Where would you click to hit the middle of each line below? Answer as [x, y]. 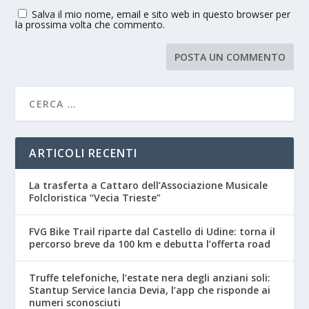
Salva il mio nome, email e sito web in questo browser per [161, 14]
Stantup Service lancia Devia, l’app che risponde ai [150, 290]
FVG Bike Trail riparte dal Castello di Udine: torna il [152, 231]
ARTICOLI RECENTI [83, 153]
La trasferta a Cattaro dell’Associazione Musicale [149, 185]
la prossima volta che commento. [90, 24]
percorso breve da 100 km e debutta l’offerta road [150, 243]
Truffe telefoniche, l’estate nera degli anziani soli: [150, 277]
